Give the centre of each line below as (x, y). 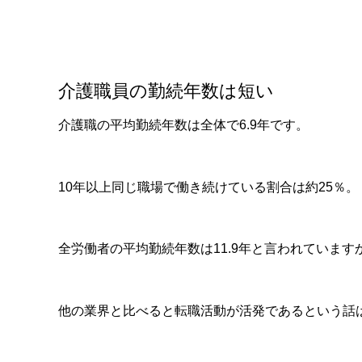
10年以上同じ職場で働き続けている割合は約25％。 (208, 187)
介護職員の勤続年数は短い (166, 91)
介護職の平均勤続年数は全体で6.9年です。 (183, 125)
